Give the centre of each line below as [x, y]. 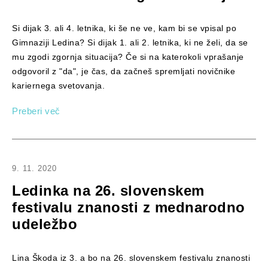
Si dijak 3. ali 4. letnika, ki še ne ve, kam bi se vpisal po [124, 28]
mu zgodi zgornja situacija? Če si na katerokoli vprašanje [128, 57]
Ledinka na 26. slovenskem [108, 190]
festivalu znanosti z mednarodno [129, 207]
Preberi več [36, 111]
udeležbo [45, 224]
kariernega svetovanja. [58, 86]
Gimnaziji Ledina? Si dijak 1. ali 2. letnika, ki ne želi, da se [130, 43]
